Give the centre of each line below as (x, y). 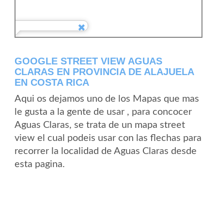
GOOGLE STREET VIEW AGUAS (88, 61)
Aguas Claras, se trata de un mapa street (100, 125)
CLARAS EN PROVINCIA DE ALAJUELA (104, 72)
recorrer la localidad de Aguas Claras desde (106, 151)
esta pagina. (40, 164)
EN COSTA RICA (52, 82)
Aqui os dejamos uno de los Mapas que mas (107, 99)
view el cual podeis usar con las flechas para (108, 138)
